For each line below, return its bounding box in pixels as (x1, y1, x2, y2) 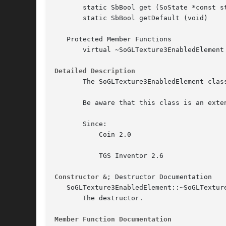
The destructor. (54, 194, 143, 202)
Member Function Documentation (54, 215, 172, 223)
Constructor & (54, 173, 107, 181)
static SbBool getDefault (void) (54, 14, 208, 22)
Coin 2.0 (54, 131, 87, 139)
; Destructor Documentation (107, 173, 212, 181)
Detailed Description (54, 67, 135, 75)
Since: (54, 120, 107, 128)
